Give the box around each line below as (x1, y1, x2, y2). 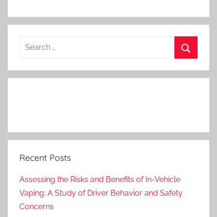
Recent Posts (19, 152, 71, 163)
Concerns (19, 201, 54, 211)
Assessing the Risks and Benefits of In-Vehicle (19, 174, 180, 184)
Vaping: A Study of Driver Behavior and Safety (19, 188, 183, 198)
